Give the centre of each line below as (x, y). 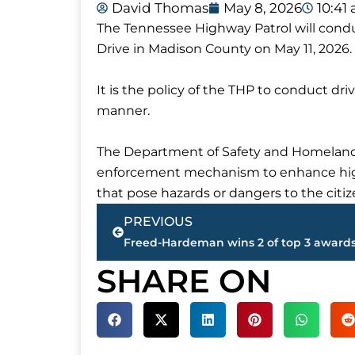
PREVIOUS (158, 221)
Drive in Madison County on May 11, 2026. (224, 48)
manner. (123, 110)
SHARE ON (184, 281)
